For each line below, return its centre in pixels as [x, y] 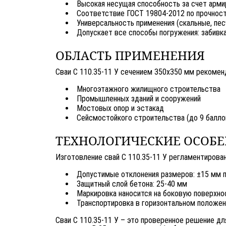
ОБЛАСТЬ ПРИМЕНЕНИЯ [130, 55]
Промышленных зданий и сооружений [139, 98]
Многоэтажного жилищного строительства [149, 89]
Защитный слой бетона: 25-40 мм [132, 184]
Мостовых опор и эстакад [120, 108]
